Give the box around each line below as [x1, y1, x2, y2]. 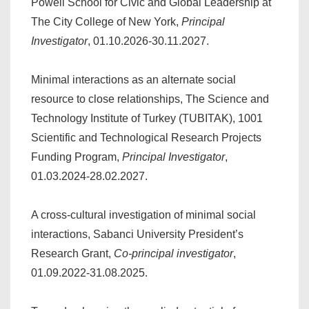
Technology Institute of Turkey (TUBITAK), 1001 [31, 112, 263, 124]
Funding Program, [31, 151, 122, 163]
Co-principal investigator [114, 248, 233, 259]
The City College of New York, [31, 16, 181, 28]
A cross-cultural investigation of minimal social [31, 209, 256, 221]
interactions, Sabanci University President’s [31, 228, 243, 240]
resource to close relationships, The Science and [31, 93, 269, 105]
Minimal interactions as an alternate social [31, 74, 236, 86]
